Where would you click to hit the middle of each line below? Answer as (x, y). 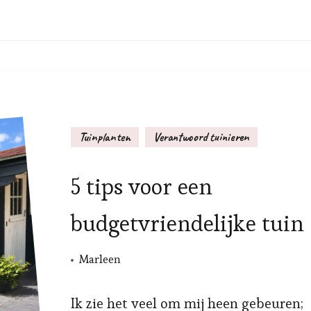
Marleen (100, 259)
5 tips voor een (141, 186)
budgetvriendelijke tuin (187, 223)
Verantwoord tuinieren (201, 137)
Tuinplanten (104, 137)
